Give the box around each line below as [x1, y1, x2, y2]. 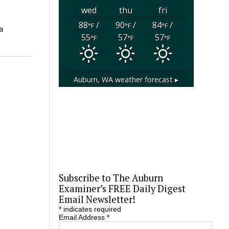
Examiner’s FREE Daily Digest [58, 182, 186, 195]
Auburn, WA [74, 74, 113, 84]
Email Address [58, 213, 107, 222]
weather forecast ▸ [113, 74, 179, 84]
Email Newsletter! [58, 193, 135, 206]
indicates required [61, 205, 121, 214]
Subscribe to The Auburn [58, 172, 163, 185]
